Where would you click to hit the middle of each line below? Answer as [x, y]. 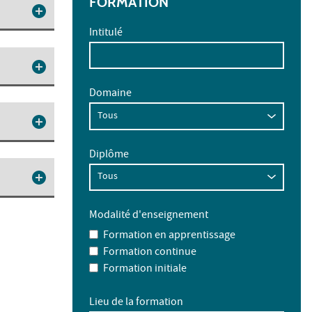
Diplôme [109, 155]
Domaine [110, 94]
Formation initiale [145, 269]
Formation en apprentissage [169, 236]
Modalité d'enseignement [149, 216]
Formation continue [149, 252]
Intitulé [106, 33]
